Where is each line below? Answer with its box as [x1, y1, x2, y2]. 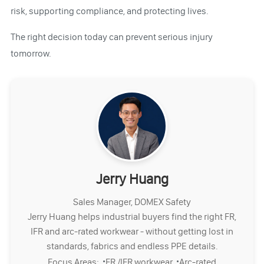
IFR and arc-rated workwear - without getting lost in [31, 225, 233, 237]
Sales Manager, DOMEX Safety [73, 196, 191, 207]
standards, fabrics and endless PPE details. [46, 240, 218, 252]
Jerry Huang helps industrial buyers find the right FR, [28, 210, 236, 222]
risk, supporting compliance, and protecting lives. [10, 5, 209, 16]
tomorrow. [10, 47, 51, 59]
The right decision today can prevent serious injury [10, 31, 213, 42]
